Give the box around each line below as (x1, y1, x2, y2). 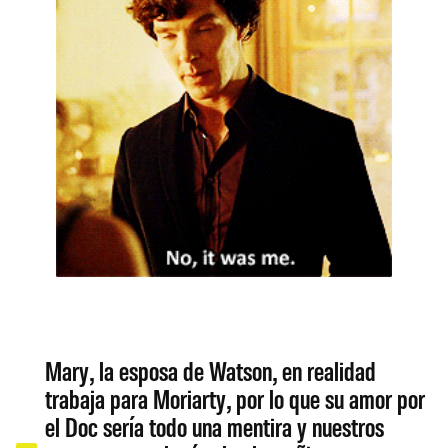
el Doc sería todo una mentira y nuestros (45, 409, 385, 442)
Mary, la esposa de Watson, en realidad (45, 353, 377, 386)
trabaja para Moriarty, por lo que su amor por (45, 381, 426, 414)
